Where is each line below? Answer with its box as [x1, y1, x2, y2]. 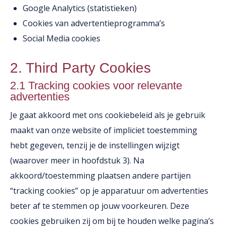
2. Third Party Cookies [10, 60, 151, 76]
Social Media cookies [23, 33, 100, 44]
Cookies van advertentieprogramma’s [23, 18, 165, 29]
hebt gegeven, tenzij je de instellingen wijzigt [10, 140, 180, 151]
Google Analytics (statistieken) [23, 3, 137, 14]
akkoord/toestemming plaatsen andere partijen [10, 170, 191, 181]
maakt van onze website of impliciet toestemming [10, 125, 197, 136]
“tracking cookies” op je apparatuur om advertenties [10, 185, 208, 196]
